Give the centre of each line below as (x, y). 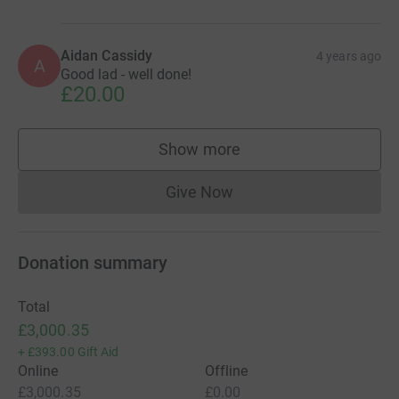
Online (38, 371)
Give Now (199, 192)
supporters (238, 158)
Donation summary (93, 263)
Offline (227, 371)
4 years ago (349, 57)
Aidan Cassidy (107, 56)
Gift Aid (98, 352)
